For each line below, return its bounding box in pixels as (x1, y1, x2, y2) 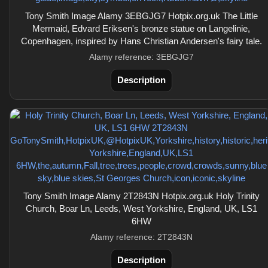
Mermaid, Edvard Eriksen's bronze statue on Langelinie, (32, 23, 250, 33)
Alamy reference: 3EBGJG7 (89, 52, 194, 62)
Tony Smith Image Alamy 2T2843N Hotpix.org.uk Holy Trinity (23, 191, 260, 201)
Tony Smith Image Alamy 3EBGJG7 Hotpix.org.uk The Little (25, 11, 258, 21)
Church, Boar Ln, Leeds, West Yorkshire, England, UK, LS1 (25, 203, 257, 214)
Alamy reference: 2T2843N (90, 232, 193, 242)
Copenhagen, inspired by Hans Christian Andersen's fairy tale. (20, 36, 262, 46)
